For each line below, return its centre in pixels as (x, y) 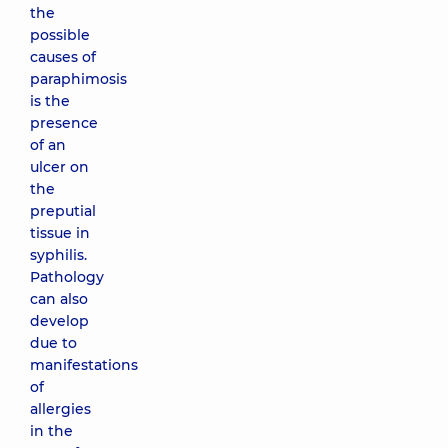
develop (59, 321)
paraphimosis (78, 79)
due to (53, 343)
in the (51, 431)
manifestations (84, 365)
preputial (63, 211)
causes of (63, 57)
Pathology (67, 277)
